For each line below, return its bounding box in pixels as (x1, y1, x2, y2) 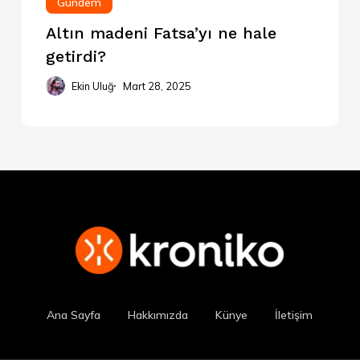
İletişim (275, 308, 313, 323)
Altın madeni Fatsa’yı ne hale (45, 23, 276, 43)
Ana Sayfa (47, 308, 101, 323)
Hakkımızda (128, 308, 189, 323)
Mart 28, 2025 (122, 80, 191, 93)
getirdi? (45, 47, 106, 67)
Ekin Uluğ (71, 80, 114, 93)
